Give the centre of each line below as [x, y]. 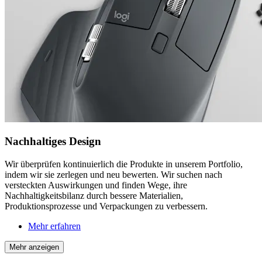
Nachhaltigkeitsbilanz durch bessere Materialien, [94, 196]
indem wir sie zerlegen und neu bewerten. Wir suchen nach [113, 175]
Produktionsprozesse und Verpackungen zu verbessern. [106, 206]
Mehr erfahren [54, 226]
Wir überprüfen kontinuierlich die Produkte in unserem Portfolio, [124, 164]
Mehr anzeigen [34, 247]
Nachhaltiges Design [53, 142]
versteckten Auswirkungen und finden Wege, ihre [96, 185]
